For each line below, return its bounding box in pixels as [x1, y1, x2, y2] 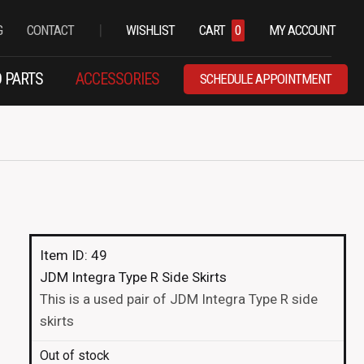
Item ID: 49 [40, 247, 107, 263]
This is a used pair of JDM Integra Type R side [40, 291, 318, 307]
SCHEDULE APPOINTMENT [199, 70, 331, 87]
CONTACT [26, 21, 74, 38]
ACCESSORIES [75, 69, 159, 89]
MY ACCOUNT [268, 21, 336, 38]
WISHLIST [125, 21, 175, 38]
